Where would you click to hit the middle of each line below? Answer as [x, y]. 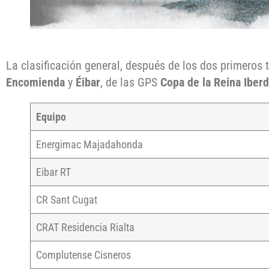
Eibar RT [53, 172]
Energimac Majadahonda [89, 145]
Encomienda [35, 83]
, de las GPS [130, 83]
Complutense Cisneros [83, 255]
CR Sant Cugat [67, 200]
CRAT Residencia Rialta [85, 228]
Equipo [51, 117]
